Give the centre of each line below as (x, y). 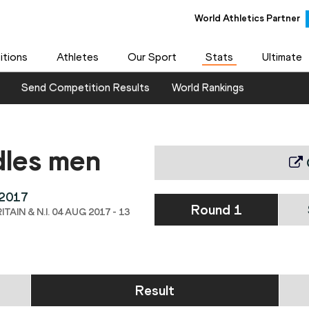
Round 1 (216, 210)
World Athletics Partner (247, 18)
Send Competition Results (86, 88)
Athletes (77, 57)
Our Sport (152, 57)
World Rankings (208, 88)
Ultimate (282, 57)
